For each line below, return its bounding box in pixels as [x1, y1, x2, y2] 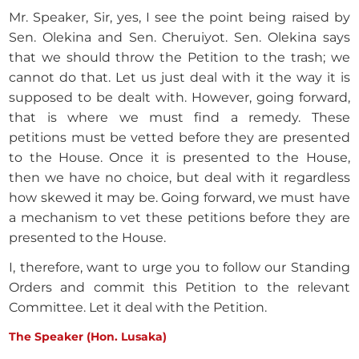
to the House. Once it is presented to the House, [9, 150, 350, 166]
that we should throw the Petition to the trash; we [9, 50, 350, 66]
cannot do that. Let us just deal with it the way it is [9, 70, 350, 86]
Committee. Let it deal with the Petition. [9, 300, 268, 316]
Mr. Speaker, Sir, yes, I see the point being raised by [9, 10, 350, 26]
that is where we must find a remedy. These [9, 110, 350, 126]
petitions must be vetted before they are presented [9, 130, 350, 146]
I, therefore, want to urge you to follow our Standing [9, 260, 350, 276]
